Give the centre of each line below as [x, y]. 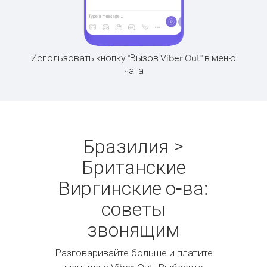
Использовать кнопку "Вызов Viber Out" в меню [133, 58]
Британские [133, 167]
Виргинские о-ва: [133, 187]
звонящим [133, 229]
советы [133, 208]
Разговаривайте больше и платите [133, 252]
